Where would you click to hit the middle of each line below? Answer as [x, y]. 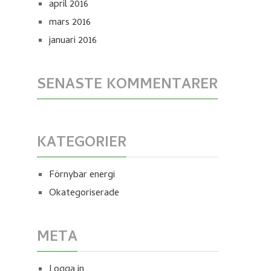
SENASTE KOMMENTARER [127, 86]
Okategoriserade [84, 194]
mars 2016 [70, 23]
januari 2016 [73, 41]
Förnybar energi [82, 175]
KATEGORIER [82, 144]
